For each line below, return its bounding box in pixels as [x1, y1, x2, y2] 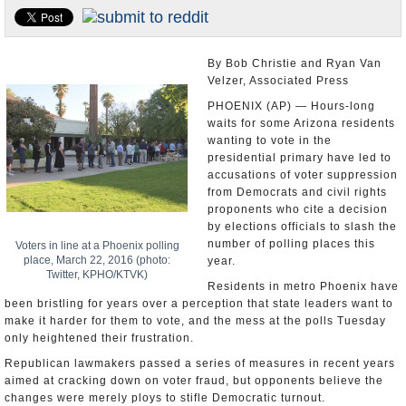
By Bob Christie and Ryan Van [208, 57, 382, 70]
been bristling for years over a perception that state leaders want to [5, 297, 393, 310]
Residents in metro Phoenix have [208, 280, 399, 293]
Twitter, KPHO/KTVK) [46, 268, 148, 281]
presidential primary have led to [208, 151, 391, 164]
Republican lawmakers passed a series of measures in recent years [5, 357, 395, 370]
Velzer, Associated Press [208, 74, 349, 87]
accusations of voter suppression [208, 169, 398, 181]
